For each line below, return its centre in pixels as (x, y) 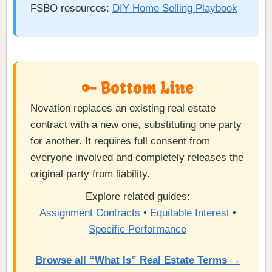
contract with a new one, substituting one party (136, 125)
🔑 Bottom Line (138, 88)
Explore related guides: (138, 197)
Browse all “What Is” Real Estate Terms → (138, 260)
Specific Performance (138, 229)
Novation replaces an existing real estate (123, 109)
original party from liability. (90, 174)
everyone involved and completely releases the (137, 158)
